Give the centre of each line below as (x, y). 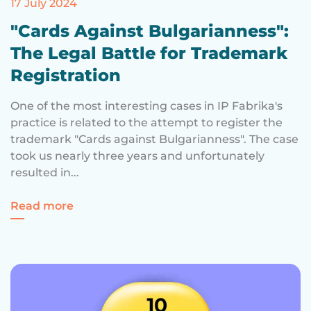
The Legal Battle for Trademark (149, 53)
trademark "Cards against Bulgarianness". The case (154, 139)
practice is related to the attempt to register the (146, 122)
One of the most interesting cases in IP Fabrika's (146, 106)
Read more (42, 205)
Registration (66, 75)
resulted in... (45, 172)
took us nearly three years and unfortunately (137, 155)
